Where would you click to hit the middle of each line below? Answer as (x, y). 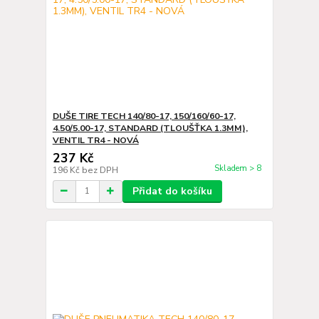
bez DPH (100, 170)
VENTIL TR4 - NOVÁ (95, 140)
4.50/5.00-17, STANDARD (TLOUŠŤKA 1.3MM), (150, 128)
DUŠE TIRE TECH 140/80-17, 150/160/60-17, (144, 116)
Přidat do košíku (172, 191)
